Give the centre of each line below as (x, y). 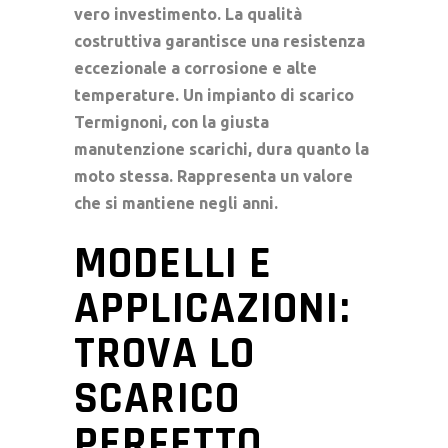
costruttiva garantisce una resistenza (219, 40)
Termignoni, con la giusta (171, 121)
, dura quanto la (308, 148)
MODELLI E (173, 263)
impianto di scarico (280, 94)
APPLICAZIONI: (212, 308)
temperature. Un (140, 94)
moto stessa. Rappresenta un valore (213, 175)
